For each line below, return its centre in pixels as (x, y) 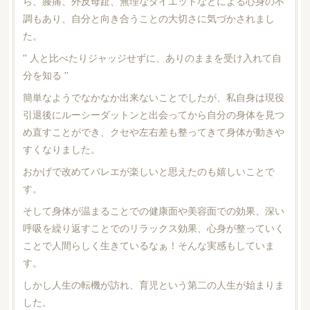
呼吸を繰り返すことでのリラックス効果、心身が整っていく (153, 227)
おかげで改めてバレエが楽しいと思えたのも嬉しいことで (148, 171)
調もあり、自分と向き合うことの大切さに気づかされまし (148, 18)
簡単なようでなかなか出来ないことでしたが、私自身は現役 (153, 97)
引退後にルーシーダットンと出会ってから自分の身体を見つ (153, 114)
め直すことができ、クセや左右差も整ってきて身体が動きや (153, 131)
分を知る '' (45, 74)
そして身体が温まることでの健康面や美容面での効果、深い (153, 210)
